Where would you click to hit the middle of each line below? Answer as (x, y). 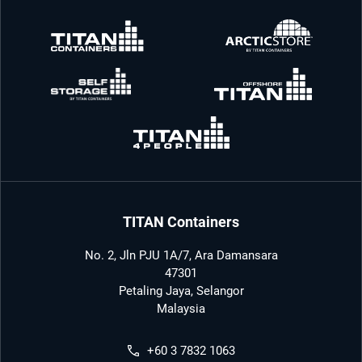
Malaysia (181, 309)
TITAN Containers (181, 222)
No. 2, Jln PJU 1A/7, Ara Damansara (181, 256)
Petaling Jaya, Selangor (181, 291)
